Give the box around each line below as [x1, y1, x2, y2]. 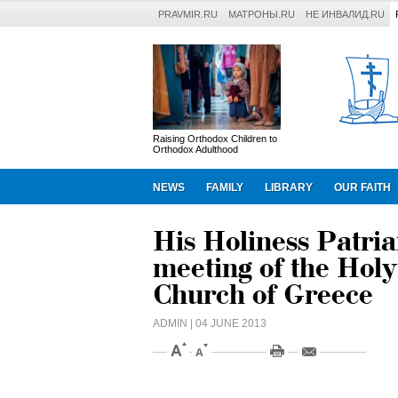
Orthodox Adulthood [153, 144, 238, 155]
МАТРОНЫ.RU [228, 9, 295, 20]
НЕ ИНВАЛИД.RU [306, 9, 385, 20]
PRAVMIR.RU [158, 9, 218, 20]
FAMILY [206, 181, 243, 194]
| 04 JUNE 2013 [187, 317, 267, 330]
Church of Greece [153, 280, 373, 311]
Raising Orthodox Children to [153, 133, 277, 144]
